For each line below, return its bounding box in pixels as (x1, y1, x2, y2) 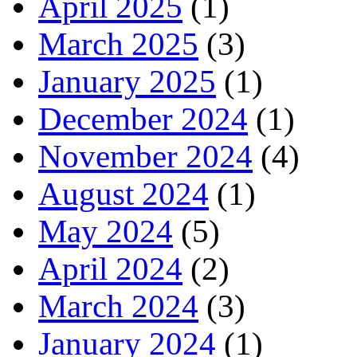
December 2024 (38, 101, 248, 138)
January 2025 (38, 64, 216, 100)
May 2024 (38, 214, 173, 250)
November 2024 (38, 139, 253, 175)
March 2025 (38, 26, 198, 63)
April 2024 (38, 251, 182, 288)
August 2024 (38, 176, 209, 213)
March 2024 (38, 288, 198, 325)
